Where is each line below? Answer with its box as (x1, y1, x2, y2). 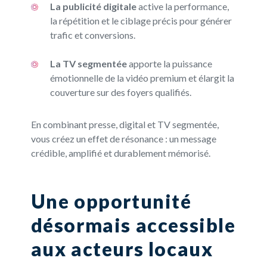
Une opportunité (30, 190, 192, 213)
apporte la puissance (126, 58, 212, 70)
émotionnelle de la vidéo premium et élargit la (49, 72, 234, 84)
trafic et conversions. (49, 29, 135, 41)
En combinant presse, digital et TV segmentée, (30, 119, 219, 131)
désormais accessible (30, 213, 236, 237)
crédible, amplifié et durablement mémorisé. (30, 147, 210, 159)
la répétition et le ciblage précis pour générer (49, 15, 232, 27)
